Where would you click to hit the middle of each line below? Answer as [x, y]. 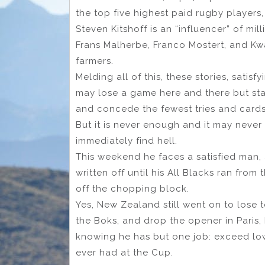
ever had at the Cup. [125, 252]
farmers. [95, 61]
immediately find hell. [127, 140]
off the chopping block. [132, 188]
